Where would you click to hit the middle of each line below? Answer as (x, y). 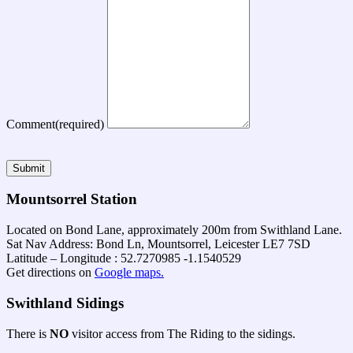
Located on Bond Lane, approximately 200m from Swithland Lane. (174, 230)
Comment (31, 124)
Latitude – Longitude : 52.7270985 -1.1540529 (124, 258)
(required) (80, 124)
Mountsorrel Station (72, 199)
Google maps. (129, 273)
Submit (29, 168)
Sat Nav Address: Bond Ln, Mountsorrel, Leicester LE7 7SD (158, 244)
